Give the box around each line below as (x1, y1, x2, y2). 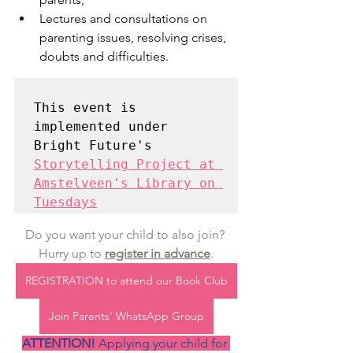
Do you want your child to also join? (24, 227, 228, 242)
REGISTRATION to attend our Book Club (24, 273, 228, 288)
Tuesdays (34, 195, 97, 210)
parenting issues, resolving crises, (39, 30, 229, 45)
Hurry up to (39, 246, 105, 261)
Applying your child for (98, 336, 230, 351)
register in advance (105, 246, 210, 261)
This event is (34, 100, 136, 115)
